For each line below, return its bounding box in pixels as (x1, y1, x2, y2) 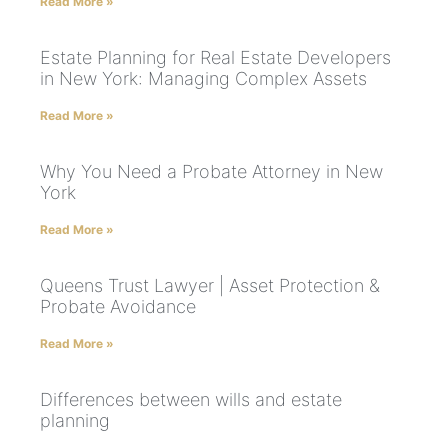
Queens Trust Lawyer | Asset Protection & (40, 274, 380, 296)
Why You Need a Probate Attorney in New (40, 160, 383, 182)
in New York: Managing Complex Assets (40, 67, 367, 89)
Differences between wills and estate (40, 388, 342, 410)
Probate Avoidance (40, 295, 196, 317)
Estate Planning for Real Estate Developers (40, 46, 391, 68)
